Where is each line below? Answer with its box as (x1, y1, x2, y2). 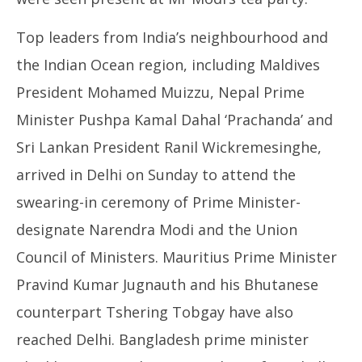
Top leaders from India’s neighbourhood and (16, 27, 328, 47)
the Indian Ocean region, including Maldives (16, 54, 320, 74)
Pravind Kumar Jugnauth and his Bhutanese (16, 274, 318, 294)
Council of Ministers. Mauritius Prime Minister (16, 246, 337, 267)
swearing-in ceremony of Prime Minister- (16, 192, 301, 212)
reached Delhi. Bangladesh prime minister (16, 329, 309, 349)
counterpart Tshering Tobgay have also (16, 301, 293, 322)
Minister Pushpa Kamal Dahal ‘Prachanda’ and (16, 109, 333, 129)
